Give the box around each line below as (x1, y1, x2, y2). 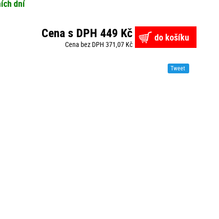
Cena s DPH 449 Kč (41, 25, 132, 41)
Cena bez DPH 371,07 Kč (65, 40, 132, 49)
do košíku (154, 31, 189, 44)
